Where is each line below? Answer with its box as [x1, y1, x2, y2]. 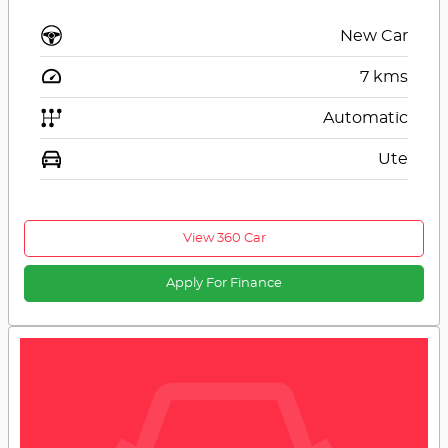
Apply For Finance [166, 277, 282, 291]
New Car [339, 28, 408, 45]
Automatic [322, 110, 408, 127]
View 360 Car [182, 232, 266, 246]
